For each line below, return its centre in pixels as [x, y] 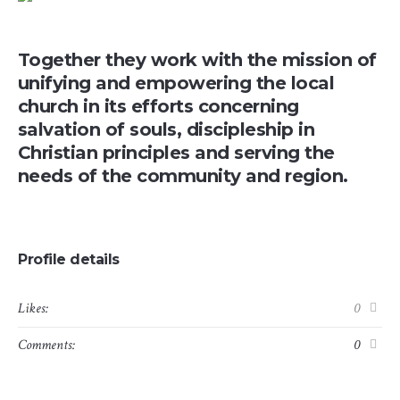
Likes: [33, 308]
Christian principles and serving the [176, 152]
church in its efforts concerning [158, 106]
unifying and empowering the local [176, 83]
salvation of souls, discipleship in [166, 129]
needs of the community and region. [183, 175]
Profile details [69, 259]
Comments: [46, 345]
